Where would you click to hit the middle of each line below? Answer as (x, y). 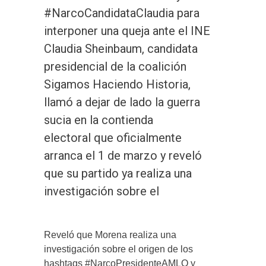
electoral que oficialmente (113, 137)
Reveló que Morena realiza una (110, 235)
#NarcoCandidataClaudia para (122, 13)
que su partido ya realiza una (118, 173)
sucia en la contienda (99, 120)
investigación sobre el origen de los (118, 249)
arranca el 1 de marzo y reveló (123, 155)
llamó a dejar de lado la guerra (122, 102)
